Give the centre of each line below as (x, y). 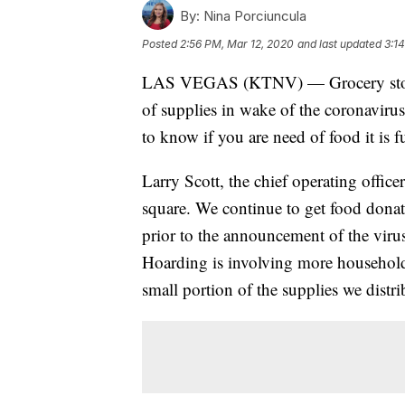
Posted (161, 44)
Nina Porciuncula (253, 16)
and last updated (339, 44)
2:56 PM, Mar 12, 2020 (237, 44)
